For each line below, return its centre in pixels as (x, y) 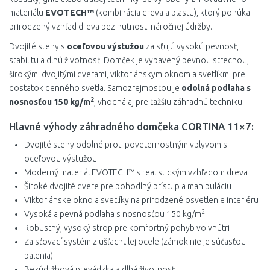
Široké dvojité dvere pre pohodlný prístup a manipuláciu (128, 186)
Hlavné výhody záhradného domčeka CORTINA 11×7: (131, 126)
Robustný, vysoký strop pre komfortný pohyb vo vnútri (127, 228)
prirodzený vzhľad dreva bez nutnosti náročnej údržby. (111, 26)
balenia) (39, 255)
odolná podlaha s (216, 88)
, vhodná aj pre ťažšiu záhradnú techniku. (169, 102)
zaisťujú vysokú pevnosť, (191, 46)
